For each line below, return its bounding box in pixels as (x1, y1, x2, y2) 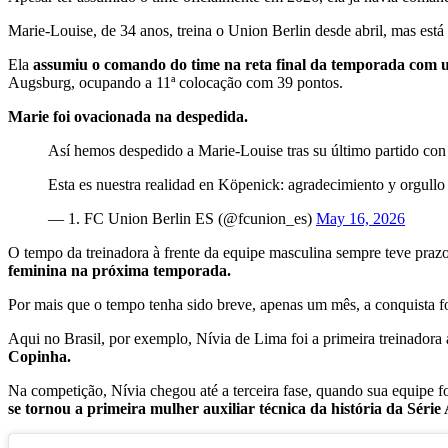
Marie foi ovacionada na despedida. (8, 107, 248, 125)
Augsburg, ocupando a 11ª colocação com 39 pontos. (8, 73, 347, 91)
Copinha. (8, 347, 75, 365)
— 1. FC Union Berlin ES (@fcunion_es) (48, 209, 316, 227)
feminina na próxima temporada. (8, 261, 235, 279)
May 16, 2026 (316, 209, 405, 227)
